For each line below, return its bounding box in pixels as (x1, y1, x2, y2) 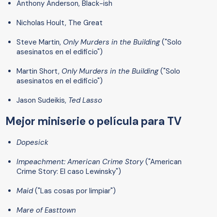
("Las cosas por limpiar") (35, 186, 116, 196)
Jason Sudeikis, (16, 95, 68, 106)
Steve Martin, (16, 37, 61, 47)
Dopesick (16, 138, 48, 148)
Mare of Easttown (16, 205, 76, 216)
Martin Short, (16, 66, 62, 77)
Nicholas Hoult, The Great (16, 18, 103, 28)
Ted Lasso (68, 95, 102, 106)
